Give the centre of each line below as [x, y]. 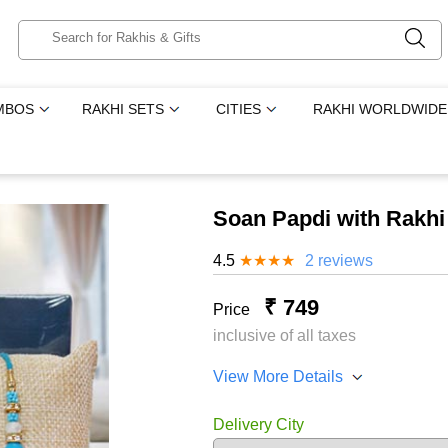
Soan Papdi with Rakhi [328, 218]
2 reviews [338, 260]
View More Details [277, 376]
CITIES [239, 109]
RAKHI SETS [123, 109]
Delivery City [258, 424]
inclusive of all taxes [284, 335]
